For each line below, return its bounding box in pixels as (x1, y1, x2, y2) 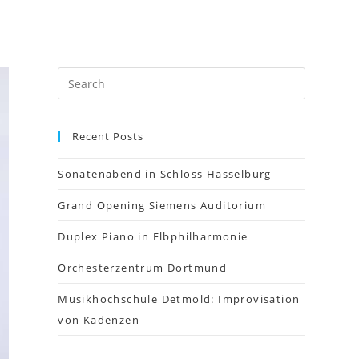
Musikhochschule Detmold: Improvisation (58, 292, 301, 306)
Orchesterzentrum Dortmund (58, 260, 228, 275)
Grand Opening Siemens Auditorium (58, 198, 266, 212)
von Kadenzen (58, 313, 139, 327)
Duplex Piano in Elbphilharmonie (58, 229, 248, 244)
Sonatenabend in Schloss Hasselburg (58, 167, 272, 181)
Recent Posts (72, 129, 144, 143)
